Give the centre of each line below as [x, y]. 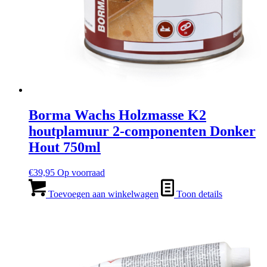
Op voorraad [81, 173]
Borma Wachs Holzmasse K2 [117, 115]
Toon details [198, 194]
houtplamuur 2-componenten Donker [142, 131]
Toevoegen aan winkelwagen [102, 194]
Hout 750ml [65, 148]
